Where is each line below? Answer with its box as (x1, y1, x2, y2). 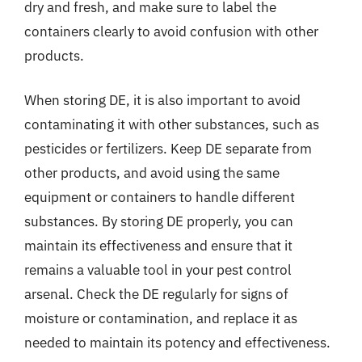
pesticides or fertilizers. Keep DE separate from (24, 140, 312, 158)
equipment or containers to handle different (24, 188, 295, 206)
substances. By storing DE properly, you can (24, 213, 293, 230)
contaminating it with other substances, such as (24, 116, 319, 133)
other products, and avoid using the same (24, 164, 280, 182)
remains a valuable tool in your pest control (24, 261, 292, 279)
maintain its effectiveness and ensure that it (24, 237, 293, 255)
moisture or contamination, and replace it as (24, 309, 297, 327)
